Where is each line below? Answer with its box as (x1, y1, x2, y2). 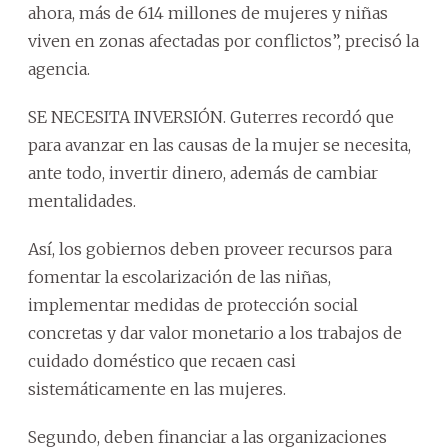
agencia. (28, 58, 90, 79)
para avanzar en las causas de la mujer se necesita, (28, 134, 411, 155)
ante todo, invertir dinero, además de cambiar (28, 162, 378, 183)
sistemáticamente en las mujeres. (28, 378, 286, 399)
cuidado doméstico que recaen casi (28, 350, 296, 371)
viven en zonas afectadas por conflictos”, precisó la (28, 30, 419, 51)
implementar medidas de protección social (28, 294, 358, 315)
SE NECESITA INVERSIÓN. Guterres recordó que (28, 106, 394, 127)
